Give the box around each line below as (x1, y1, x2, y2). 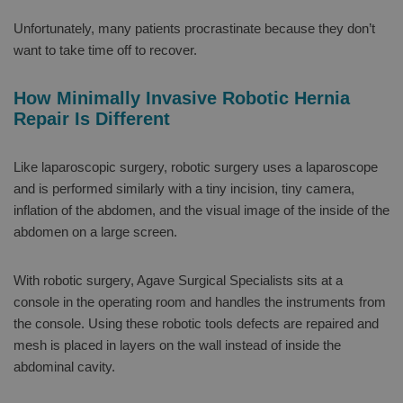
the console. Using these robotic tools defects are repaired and (13, 315, 379, 331)
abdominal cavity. (13, 358, 115, 374)
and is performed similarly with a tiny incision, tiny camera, (13, 180, 354, 196)
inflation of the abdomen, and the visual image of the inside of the (13, 201, 390, 218)
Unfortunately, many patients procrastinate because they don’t (13, 20, 375, 36)
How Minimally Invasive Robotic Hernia (13, 87, 350, 108)
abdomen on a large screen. (13, 223, 177, 239)
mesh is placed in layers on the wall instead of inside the (13, 336, 341, 353)
